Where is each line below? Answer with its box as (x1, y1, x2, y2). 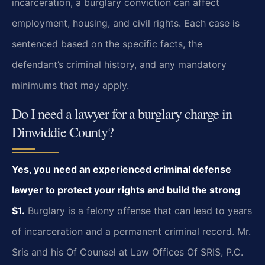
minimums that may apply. (12, 79, 129, 91)
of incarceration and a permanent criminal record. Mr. (12, 225, 251, 237)
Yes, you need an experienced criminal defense (12, 163, 231, 175)
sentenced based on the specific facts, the (12, 37, 202, 50)
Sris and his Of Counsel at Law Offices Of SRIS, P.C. (12, 245, 243, 258)
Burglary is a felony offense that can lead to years (25, 204, 252, 216)
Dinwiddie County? (12, 121, 114, 141)
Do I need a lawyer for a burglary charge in (12, 103, 232, 123)
